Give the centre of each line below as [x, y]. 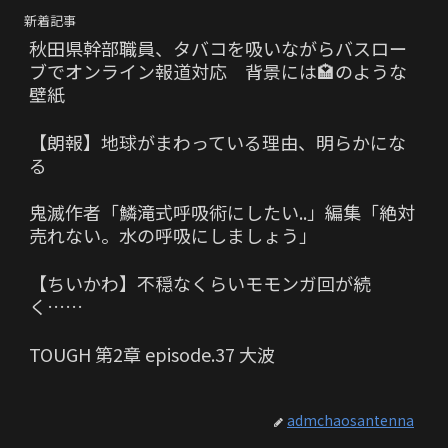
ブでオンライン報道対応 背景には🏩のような [218, 70]
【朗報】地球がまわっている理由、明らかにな [217, 141]
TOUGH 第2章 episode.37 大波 [152, 353]
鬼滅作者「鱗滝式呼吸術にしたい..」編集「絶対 [222, 212]
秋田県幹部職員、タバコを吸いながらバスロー [218, 47]
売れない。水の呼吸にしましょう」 [173, 235]
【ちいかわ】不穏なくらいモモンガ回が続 [200, 283]
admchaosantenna [350, 420]
